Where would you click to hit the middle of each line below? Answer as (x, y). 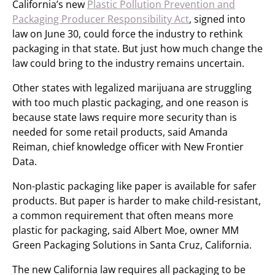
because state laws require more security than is (125, 117)
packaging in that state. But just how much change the (137, 48)
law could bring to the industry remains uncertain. (128, 63)
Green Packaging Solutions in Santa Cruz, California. (132, 245)
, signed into (217, 19)
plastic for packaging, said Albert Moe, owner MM (126, 230)
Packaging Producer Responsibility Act (101, 19)
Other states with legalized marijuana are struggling (132, 88)
